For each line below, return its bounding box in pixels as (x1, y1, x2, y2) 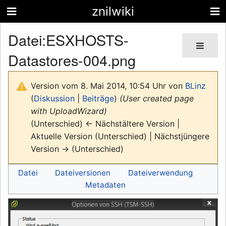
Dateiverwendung (128, 167, 193, 178)
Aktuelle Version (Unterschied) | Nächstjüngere (31, 131, 209, 141)
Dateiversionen (55, 167, 111, 178)
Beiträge (82, 93, 114, 103)
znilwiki (92, 4, 134, 19)
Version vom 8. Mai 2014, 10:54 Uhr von (31, 80, 185, 91)
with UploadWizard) (31, 105, 107, 116)
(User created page (120, 93, 194, 103)
